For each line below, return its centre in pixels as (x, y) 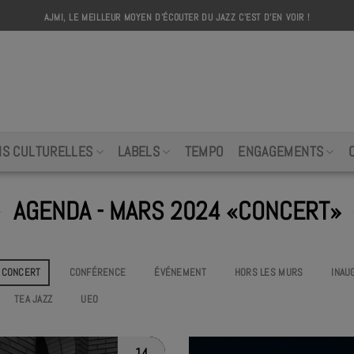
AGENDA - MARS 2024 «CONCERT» (177, 211)
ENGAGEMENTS (281, 152)
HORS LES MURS (269, 272)
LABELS (139, 152)
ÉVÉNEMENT (180, 272)
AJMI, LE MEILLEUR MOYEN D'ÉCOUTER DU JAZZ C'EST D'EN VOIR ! (177, 17)
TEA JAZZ (34, 299)
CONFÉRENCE (98, 272)
